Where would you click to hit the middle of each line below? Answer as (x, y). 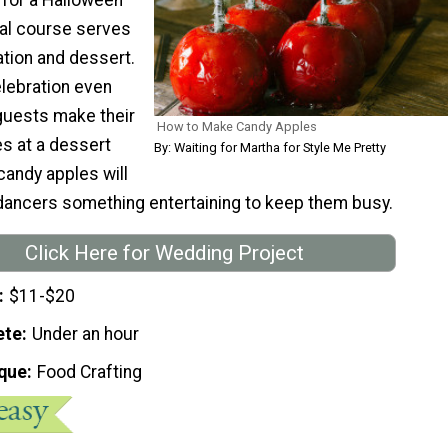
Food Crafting (90, 372)
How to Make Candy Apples (237, 126)
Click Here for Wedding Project (164, 252)
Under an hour (86, 334)
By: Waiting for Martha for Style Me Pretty (270, 147)
